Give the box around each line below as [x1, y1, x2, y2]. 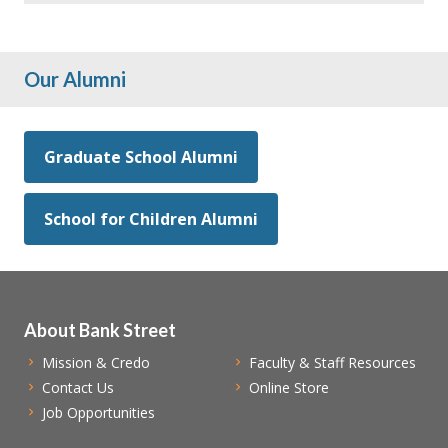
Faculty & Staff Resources [248, 352, 416, 372]
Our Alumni [24, 66, 126, 91]
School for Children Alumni [44, 207, 258, 230]
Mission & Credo [41, 352, 150, 372]
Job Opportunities [41, 402, 155, 422]
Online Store [248, 377, 329, 397]
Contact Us [41, 377, 114, 397]
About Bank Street [24, 318, 176, 341]
